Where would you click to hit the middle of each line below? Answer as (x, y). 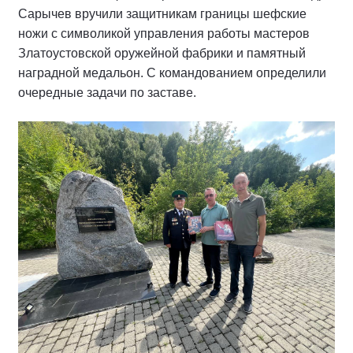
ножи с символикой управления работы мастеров (164, 34)
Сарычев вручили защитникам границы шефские (162, 14)
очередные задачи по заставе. (107, 93)
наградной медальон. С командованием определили (172, 73)
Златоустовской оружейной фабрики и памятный (162, 54)
